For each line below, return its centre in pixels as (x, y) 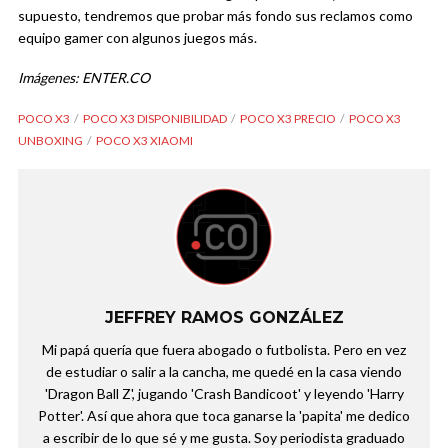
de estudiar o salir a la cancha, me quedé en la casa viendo (224, 372)
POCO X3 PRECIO (288, 119)
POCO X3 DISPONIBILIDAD (155, 119)
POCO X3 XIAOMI (144, 141)
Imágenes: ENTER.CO (84, 78)
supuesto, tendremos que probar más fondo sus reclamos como (215, 16)
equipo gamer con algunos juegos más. (137, 38)
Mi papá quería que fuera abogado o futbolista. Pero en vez (224, 350)
